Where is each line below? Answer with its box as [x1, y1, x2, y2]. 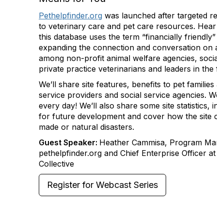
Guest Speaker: [39, 138, 99, 147]
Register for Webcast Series [47, 180, 158, 190]
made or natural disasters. [39, 122, 134, 132]
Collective [39, 159, 74, 169]
